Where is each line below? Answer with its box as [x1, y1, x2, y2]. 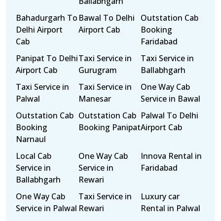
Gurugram [78, 65, 117, 75]
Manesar [78, 93, 111, 104]
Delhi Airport [16, 24, 63, 35]
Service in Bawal [141, 93, 201, 104]
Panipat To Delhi [16, 53, 78, 64]
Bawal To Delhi [78, 12, 135, 23]
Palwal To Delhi [141, 110, 199, 121]
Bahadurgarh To [16, 12, 77, 23]
